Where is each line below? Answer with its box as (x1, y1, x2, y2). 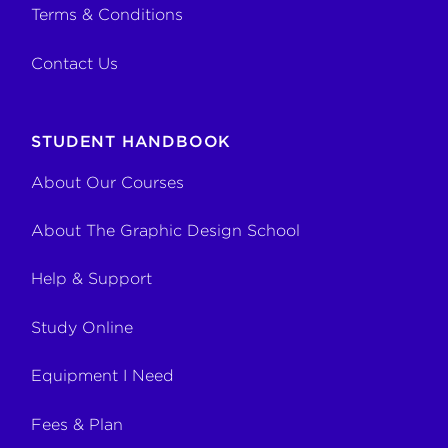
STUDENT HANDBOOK (31, 131, 232, 151)
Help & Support (31, 269, 153, 289)
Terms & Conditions (31, 5, 184, 25)
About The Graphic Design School (31, 220, 301, 240)
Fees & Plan (31, 414, 124, 434)
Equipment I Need (31, 366, 175, 386)
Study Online (31, 317, 134, 337)
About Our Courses (31, 172, 185, 192)
